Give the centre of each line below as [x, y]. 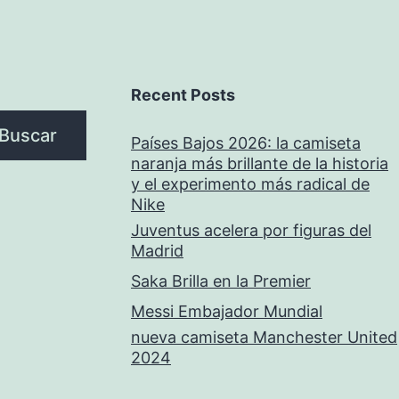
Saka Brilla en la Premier [221, 281]
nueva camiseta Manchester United [264, 337]
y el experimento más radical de [250, 184]
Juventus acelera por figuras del [251, 230]
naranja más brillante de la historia [260, 163]
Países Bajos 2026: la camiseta [246, 143]
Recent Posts [183, 95]
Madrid [157, 251]
